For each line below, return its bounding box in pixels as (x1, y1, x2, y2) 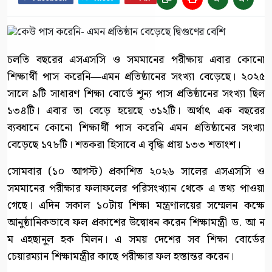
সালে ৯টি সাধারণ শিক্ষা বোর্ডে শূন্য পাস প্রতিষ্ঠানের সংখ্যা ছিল (7, 85, 265, 103)
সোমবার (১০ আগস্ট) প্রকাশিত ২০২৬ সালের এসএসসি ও (7, 163, 265, 181)
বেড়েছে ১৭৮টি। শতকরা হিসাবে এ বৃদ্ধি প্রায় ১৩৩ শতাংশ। (7, 136, 240, 154)
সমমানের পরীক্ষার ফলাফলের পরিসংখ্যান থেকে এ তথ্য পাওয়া (7, 180, 265, 198)
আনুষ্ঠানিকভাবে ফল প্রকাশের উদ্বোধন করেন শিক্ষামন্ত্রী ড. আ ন (7, 214, 265, 232)
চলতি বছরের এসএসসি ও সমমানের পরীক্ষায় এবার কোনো (7, 51, 265, 69)
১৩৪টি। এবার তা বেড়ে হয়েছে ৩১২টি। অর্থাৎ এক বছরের (7, 102, 265, 120)
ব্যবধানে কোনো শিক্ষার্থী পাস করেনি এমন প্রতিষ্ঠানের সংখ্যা (7, 119, 265, 137)
